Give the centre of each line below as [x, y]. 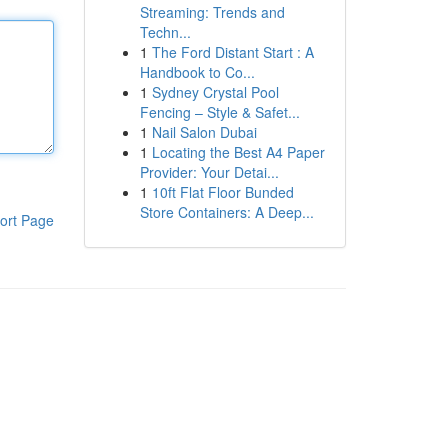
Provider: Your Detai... [209, 172]
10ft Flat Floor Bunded [222, 192]
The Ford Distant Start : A [232, 52]
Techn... [165, 32]
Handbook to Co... [197, 72]
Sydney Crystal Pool [215, 92]
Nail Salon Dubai [204, 132]
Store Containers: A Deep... [226, 212]
